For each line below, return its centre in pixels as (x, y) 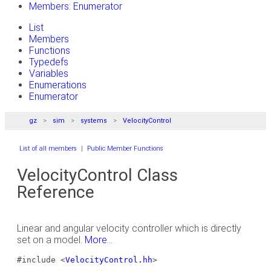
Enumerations (58, 85)
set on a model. (51, 240)
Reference (56, 192)
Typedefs (49, 62)
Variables (49, 73)
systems (94, 121)
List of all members (48, 149)
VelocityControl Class (97, 175)
